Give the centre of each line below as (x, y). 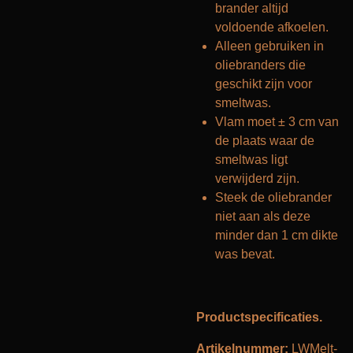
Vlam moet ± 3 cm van (277, 122)
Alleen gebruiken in (269, 46)
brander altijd (252, 8)
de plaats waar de (265, 141)
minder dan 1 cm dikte (277, 235)
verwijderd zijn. (257, 178)
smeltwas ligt (251, 160)
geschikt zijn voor (264, 84)
